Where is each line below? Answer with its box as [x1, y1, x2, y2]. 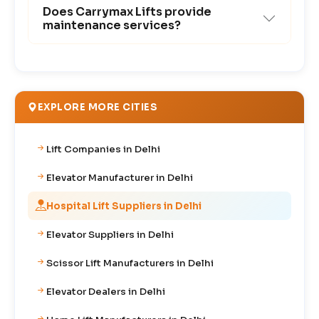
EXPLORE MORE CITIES [37, 101, 157, 114]
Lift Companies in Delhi [46, 142, 160, 155]
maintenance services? [43, 18, 181, 33]
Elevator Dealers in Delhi [46, 285, 165, 298]
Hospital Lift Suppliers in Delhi [46, 199, 202, 212]
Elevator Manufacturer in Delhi [46, 171, 193, 184]
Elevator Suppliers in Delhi [46, 228, 174, 241]
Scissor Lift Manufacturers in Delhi [46, 256, 214, 269]
